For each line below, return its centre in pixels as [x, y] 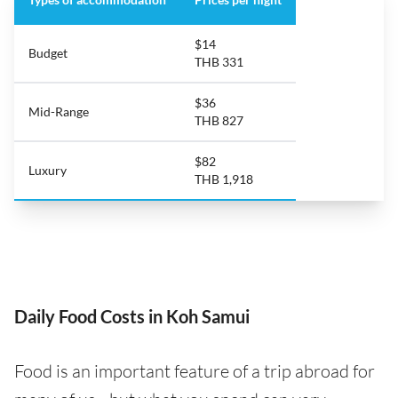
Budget [48, 53]
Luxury [48, 171]
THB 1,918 [224, 179]
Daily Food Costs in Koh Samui [132, 317]
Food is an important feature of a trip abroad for [195, 371]
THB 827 [219, 121]
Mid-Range [59, 112]
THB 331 [219, 62]
